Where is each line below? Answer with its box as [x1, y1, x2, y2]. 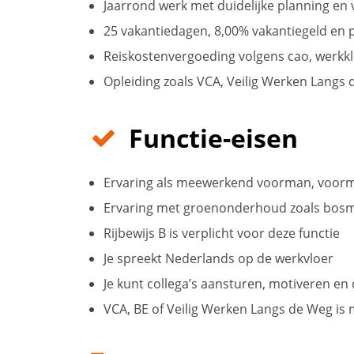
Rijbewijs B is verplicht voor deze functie [104, 224, 340, 242]
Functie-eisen [129, 121, 298, 155]
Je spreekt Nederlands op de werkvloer [104, 250, 333, 267]
